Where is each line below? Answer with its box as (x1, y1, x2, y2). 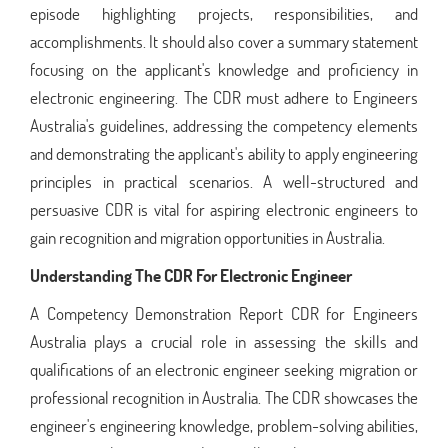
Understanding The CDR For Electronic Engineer (30, 263, 352, 287)
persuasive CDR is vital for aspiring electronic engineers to (30, 197, 418, 221)
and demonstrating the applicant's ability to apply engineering (30, 141, 418, 165)
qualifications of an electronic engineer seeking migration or (30, 357, 418, 381)
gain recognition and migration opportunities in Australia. (30, 225, 385, 249)
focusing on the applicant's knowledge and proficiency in (30, 57, 418, 81)
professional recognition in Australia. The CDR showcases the (30, 385, 418, 409)
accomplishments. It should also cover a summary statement (30, 29, 418, 53)
